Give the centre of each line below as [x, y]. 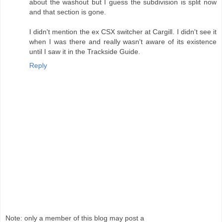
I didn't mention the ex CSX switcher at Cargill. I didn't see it [123, 32]
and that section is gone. [68, 12]
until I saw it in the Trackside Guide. [85, 52]
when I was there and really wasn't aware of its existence [123, 42]
